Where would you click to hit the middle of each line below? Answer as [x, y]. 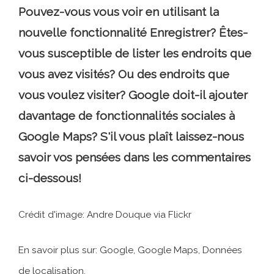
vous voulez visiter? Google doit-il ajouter [133, 95]
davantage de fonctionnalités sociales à [127, 116]
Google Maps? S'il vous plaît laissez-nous [131, 137]
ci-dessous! [50, 178]
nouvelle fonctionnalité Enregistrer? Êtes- [133, 33]
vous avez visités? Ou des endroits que [124, 74]
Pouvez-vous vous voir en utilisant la [119, 12]
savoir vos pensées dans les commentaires [135, 157]
